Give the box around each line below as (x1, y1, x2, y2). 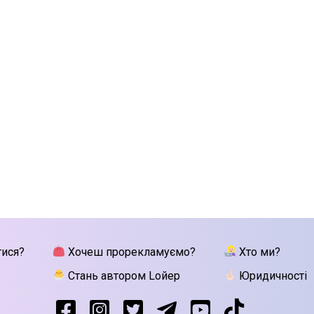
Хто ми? (236, 245, 281, 259)
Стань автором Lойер (65, 268, 180, 282)
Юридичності (236, 268, 308, 282)
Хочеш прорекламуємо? (65, 245, 196, 259)
